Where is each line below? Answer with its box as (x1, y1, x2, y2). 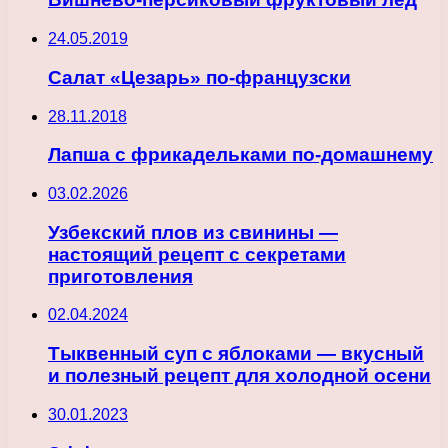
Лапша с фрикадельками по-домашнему (48, 144, 433, 166)
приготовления (48, 265, 193, 287)
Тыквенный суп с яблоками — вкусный (48, 343, 424, 365)
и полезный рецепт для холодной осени (48, 365, 431, 387)
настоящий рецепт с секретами (48, 243, 346, 265)
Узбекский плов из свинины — (48, 221, 338, 243)
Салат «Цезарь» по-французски (48, 66, 351, 88)
